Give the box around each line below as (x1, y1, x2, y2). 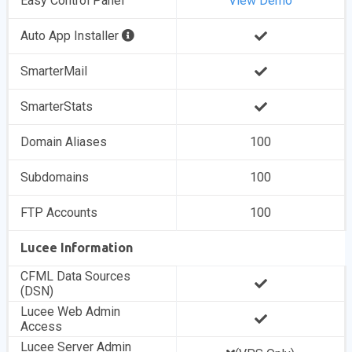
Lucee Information (20, 240, 134, 255)
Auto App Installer (20, 28, 123, 43)
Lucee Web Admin (20, 304, 121, 319)
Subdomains (20, 170, 90, 185)
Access (20, 319, 63, 334)
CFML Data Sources (20, 269, 131, 284)
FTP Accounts (20, 205, 98, 220)
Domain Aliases (20, 134, 108, 149)
